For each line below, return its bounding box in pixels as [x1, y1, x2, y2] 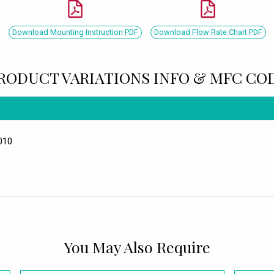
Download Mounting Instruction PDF [12, 28, 138, 37]
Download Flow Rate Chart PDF [154, 28, 262, 37]
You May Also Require [64, 236, 210, 257]
